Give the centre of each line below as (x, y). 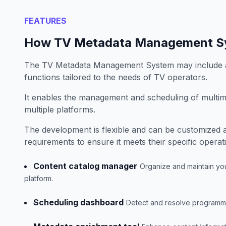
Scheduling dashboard (78, 202)
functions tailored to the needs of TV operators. (116, 77)
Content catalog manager (85, 166)
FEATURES (45, 21)
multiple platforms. (60, 109)
